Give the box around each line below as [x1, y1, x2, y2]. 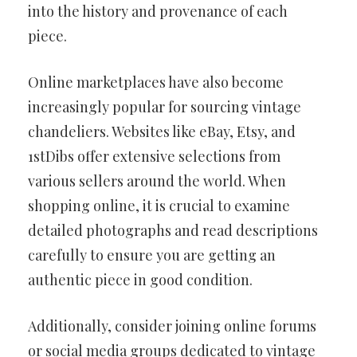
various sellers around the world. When [28, 171, 286, 190]
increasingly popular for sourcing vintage [28, 96, 301, 116]
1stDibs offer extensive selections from [28, 146, 280, 166]
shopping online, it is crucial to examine [28, 195, 290, 215]
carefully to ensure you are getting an [28, 245, 276, 265]
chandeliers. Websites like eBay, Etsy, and [28, 121, 296, 141]
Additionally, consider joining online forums [28, 316, 316, 335]
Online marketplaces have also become [28, 72, 284, 92]
